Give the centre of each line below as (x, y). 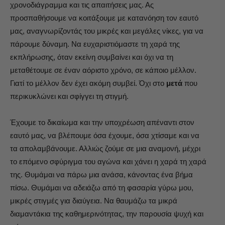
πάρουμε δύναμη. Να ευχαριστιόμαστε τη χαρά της (95, 44)
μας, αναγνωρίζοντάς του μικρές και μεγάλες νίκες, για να (107, 31)
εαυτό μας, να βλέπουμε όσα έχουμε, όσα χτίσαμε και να (105, 135)
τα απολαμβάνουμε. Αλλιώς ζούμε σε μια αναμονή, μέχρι (105, 148)
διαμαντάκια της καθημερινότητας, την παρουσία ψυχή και (107, 214)
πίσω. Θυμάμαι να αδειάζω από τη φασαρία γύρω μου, (102, 188)
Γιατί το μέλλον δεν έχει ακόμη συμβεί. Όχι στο (88, 83)
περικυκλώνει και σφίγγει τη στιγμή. (69, 96)
